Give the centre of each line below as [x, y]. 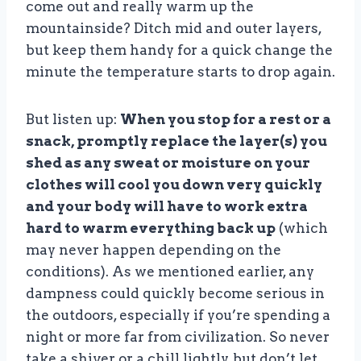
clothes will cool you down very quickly [174, 184]
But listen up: [73, 119]
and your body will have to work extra [167, 206]
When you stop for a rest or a [226, 119]
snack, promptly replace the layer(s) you [176, 141]
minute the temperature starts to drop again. [180, 71]
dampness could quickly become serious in [175, 293]
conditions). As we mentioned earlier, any [170, 271]
